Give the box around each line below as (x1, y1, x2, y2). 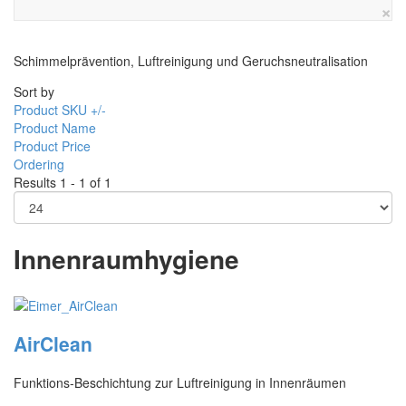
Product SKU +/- (14, 100, 106, 119)
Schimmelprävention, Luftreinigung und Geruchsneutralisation (14, 51, 368, 70)
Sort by (14, 82, 54, 101)
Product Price (14, 136, 91, 155)
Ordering (14, 154, 64, 173)
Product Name (14, 118, 96, 137)
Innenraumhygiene (14, 239, 239, 277)
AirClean (14, 330, 92, 358)
